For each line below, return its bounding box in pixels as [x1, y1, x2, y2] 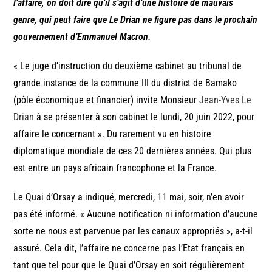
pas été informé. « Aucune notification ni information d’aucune [13, 208, 259, 220]
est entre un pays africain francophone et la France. [13, 162, 217, 174]
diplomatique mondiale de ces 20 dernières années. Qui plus [13, 145, 252, 157]
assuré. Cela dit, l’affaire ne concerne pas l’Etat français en [13, 242, 245, 254]
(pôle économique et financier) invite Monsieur [13, 94, 200, 106]
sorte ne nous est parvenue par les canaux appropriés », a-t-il [13, 225, 253, 237]
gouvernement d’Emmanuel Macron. [13, 31, 151, 43]
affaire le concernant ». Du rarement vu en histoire [13, 128, 212, 140]
